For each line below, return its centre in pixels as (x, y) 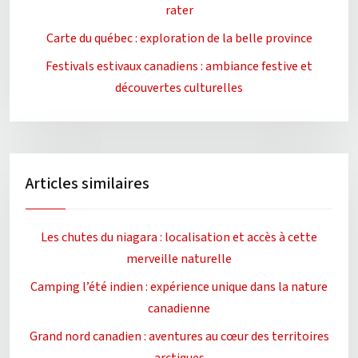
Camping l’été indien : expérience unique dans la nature (179, 286)
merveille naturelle (179, 259)
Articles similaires (88, 183)
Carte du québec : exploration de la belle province (179, 38)
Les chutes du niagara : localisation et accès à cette (179, 237)
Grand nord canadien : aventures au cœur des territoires (179, 336)
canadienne (179, 308)
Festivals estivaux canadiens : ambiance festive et (179, 66)
